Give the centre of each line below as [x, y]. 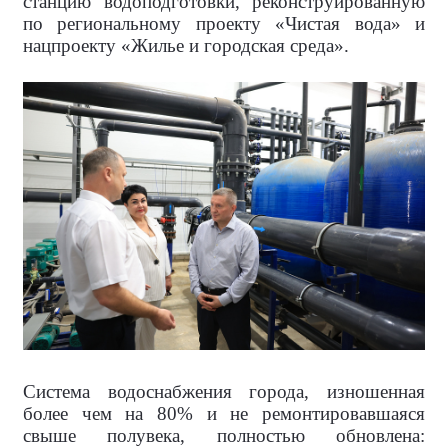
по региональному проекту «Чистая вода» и [224, 23]
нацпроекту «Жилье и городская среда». [186, 45]
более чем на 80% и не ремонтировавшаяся [224, 413]
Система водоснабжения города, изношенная [224, 391]
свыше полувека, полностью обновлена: [224, 435]
